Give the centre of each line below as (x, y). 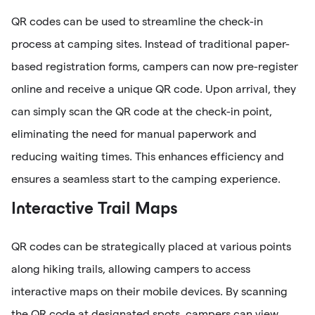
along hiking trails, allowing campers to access (131, 269)
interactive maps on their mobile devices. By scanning (149, 291)
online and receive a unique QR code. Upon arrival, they (154, 89)
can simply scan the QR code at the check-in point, (142, 111)
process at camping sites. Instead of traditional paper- (150, 44)
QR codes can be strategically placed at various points (151, 246)
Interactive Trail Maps (95, 210)
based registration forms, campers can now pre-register (155, 66)
